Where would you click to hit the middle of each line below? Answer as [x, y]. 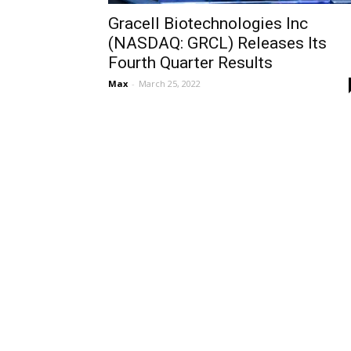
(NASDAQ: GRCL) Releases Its [217, 43]
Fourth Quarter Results [190, 63]
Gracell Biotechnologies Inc [208, 24]
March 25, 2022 [170, 83]
